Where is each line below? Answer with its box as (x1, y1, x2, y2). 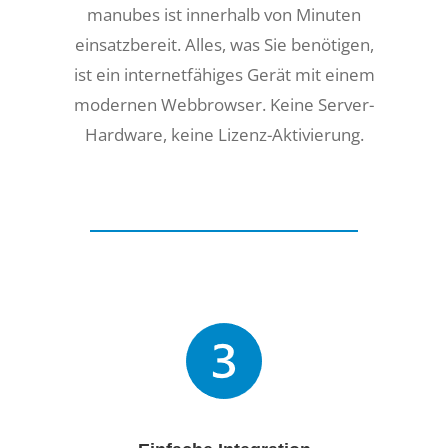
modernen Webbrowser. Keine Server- (74, 92, 374, 116)
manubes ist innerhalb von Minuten (87, 2, 361, 26)
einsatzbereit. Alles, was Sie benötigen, (74, 32, 374, 56)
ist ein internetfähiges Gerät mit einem (73, 62, 375, 86)
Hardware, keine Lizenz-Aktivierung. (84, 122, 364, 146)
